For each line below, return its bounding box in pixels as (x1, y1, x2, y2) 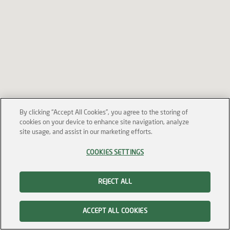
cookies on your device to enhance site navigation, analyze (20, 119, 189, 126)
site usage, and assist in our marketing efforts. (20, 129, 153, 136)
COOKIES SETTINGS (86, 149, 144, 156)
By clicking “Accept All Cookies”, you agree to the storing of (20, 109, 188, 116)
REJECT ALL (98, 179, 132, 185)
